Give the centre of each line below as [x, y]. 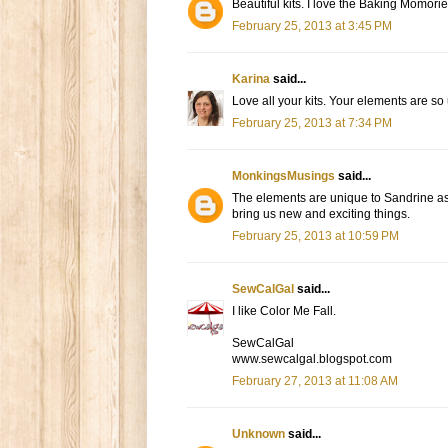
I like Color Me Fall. [284, 311]
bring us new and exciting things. [321, 214]
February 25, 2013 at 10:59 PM [315, 236]
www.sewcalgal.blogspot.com [312, 359]
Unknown [258, 434]
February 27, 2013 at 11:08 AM [315, 381]
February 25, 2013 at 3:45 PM [312, 26]
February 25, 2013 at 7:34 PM [312, 123]
